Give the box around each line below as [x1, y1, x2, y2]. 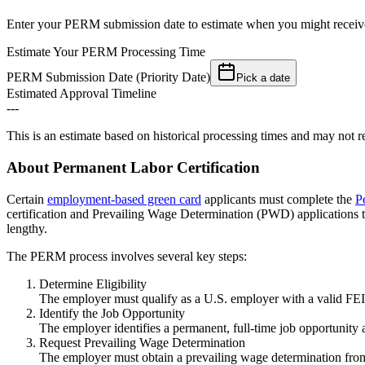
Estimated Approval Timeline [7, 86, 156, 101]
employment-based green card [47, 191, 201, 206]
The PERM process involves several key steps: [7, 248, 247, 263]
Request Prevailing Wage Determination [39, 335, 245, 350]
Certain [7, 191, 44, 206]
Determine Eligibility [39, 276, 147, 291]
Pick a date [236, 72, 290, 85]
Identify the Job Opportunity [39, 306, 185, 320]
